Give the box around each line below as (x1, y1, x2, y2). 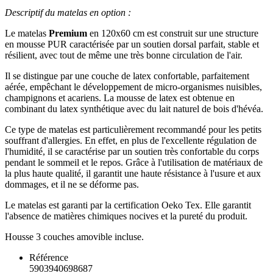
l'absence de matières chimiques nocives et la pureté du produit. (5, 211, 247, 222)
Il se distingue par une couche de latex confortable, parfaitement (5, 71, 249, 82)
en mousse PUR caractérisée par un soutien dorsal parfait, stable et (5, 39, 259, 50)
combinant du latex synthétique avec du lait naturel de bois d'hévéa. (5, 104, 263, 115)
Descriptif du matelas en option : (5, 7, 131, 18)
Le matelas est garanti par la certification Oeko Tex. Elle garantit (5, 200, 251, 211)
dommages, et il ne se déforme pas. (5, 179, 139, 190)
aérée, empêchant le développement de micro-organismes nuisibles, (5, 82, 262, 93)
